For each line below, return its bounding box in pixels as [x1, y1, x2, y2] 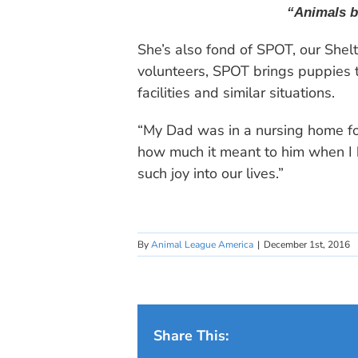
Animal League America [151, 237, 253, 251]
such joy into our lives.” [137, 163, 284, 183]
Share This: [153, 325, 229, 345]
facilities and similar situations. [137, 82, 335, 102]
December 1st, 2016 [264, 237, 350, 251]
